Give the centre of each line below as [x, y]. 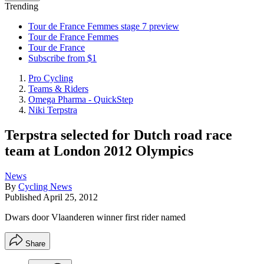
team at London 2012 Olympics [99, 151]
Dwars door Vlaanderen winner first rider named [95, 217]
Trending [22, 6]
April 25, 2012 [70, 197]
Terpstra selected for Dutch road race [118, 135]
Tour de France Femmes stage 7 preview [104, 26]
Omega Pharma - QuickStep [81, 99]
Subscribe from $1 [62, 58]
